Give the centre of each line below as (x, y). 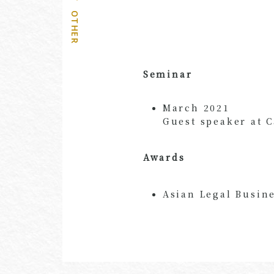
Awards (164, 157)
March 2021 (196, 108)
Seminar (168, 74)
